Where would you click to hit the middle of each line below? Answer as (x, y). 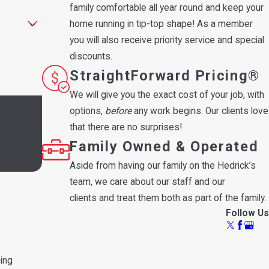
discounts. (91, 56)
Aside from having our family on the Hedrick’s (163, 165)
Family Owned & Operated (164, 146)
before (119, 111)
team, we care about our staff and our (148, 182)
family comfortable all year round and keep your (167, 8)
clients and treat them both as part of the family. (168, 198)
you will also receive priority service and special (167, 40)
